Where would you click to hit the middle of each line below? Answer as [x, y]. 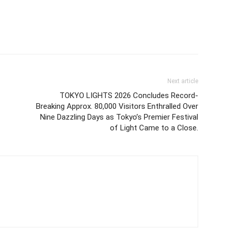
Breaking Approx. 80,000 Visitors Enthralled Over [117, 106]
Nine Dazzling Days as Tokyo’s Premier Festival [119, 117]
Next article [183, 81]
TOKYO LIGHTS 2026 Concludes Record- [129, 95]
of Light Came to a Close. [154, 128]
